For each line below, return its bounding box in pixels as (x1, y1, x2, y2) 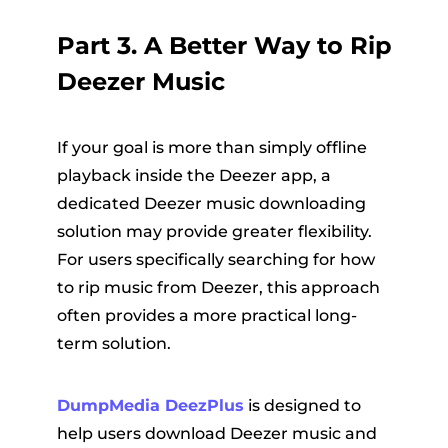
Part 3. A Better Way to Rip (56, 31, 392, 61)
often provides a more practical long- (56, 306, 357, 326)
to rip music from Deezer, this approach (56, 278, 380, 298)
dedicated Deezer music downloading (56, 194, 366, 214)
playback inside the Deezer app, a (56, 166, 331, 186)
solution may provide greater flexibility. (56, 222, 372, 242)
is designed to (243, 396, 361, 416)
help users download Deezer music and (56, 424, 377, 444)
